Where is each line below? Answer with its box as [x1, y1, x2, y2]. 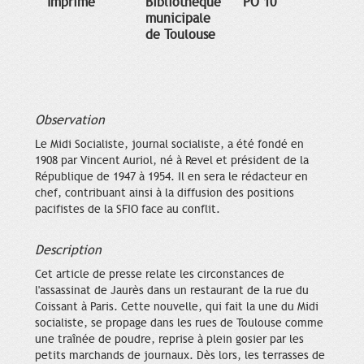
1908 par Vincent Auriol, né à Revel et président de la [35, 154, 309, 168]
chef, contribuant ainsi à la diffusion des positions [35, 186, 294, 201]
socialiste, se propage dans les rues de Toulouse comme [35, 316, 323, 331]
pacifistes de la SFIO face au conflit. [35, 202, 220, 217]
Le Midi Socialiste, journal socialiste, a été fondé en [35, 137, 304, 152]
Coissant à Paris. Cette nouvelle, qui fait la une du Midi [35, 300, 318, 314]
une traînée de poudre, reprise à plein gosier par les [35, 332, 304, 347]
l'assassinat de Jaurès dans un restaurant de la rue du [35, 284, 309, 298]
